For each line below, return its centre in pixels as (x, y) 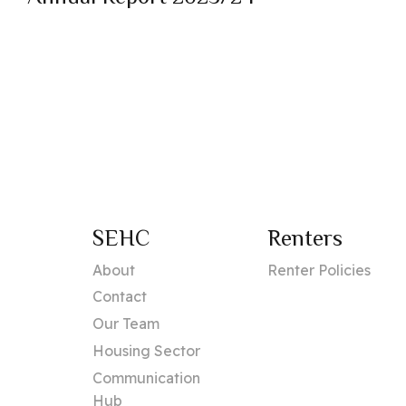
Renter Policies (319, 270)
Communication (146, 377)
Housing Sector (146, 351)
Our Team (126, 324)
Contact (120, 297)
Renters (305, 237)
